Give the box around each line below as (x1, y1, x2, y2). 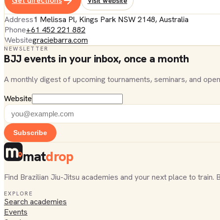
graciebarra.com (32, 35, 88, 45)
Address (4, 14, 33, 25)
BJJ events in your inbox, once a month (4, 52, 189, 66)
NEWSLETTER (4, 45, 49, 52)
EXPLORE (4, 190, 33, 197)
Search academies (4, 196, 67, 207)
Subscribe (13, 129, 47, 137)
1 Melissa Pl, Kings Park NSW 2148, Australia (33, 14, 189, 25)
